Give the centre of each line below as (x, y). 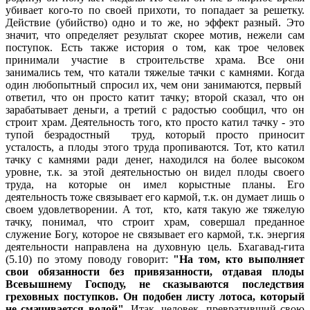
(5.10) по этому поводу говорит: (90, 259)
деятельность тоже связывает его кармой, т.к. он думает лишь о (155, 197)
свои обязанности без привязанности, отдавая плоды (155, 271)
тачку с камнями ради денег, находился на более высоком (155, 159)
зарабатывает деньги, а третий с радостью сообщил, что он (155, 109)
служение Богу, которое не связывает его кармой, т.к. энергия (155, 234)
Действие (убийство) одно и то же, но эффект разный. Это (155, 22)
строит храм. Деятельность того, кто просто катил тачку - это (155, 122)
